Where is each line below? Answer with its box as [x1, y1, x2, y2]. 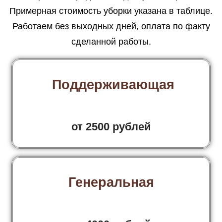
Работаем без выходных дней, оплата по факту [12, 21, 210, 31]
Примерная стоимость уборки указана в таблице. [9, 5, 213, 16]
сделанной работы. [71, 36, 151, 47]
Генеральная [68, 174, 154, 190]
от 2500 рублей [71, 120, 151, 133]
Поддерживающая [48, 77, 174, 92]
